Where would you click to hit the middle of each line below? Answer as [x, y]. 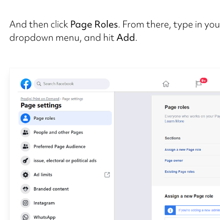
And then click [40, 24]
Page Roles [94, 24]
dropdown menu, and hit [63, 37]
